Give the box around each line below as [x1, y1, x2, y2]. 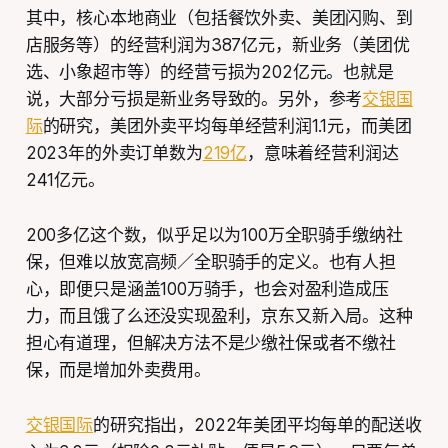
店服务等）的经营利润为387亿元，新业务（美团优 [25, 35, 410, 56]
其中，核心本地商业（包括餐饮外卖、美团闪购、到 [25, 8, 413, 29]
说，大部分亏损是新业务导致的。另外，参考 [25, 89, 363, 110]
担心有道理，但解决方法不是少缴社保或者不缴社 [25, 333, 396, 354]
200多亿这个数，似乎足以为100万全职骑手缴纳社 [25, 225, 403, 246]
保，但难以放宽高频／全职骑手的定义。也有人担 [25, 252, 396, 273]
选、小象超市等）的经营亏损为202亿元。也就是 [25, 62, 394, 83]
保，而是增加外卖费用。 [25, 360, 211, 381]
